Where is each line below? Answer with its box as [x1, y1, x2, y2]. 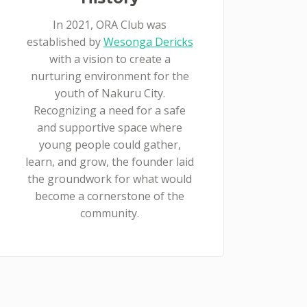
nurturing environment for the [30, 69, 189, 84]
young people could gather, [38, 137, 181, 152]
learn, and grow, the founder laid [25, 154, 194, 169]
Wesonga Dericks [103, 34, 193, 49]
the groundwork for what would [27, 171, 192, 186]
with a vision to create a [49, 51, 171, 66]
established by [26, 34, 103, 49]
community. [80, 206, 139, 221]
